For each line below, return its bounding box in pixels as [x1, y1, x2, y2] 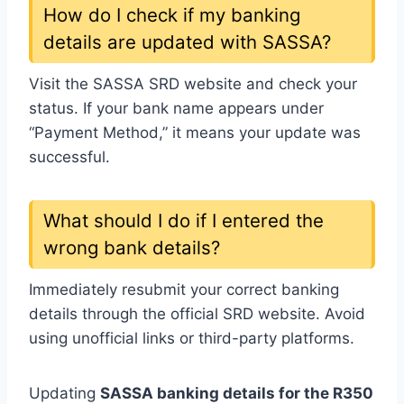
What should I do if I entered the [43, 209, 324, 233]
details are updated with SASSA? [43, 30, 331, 53]
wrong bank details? [43, 236, 220, 260]
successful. [29, 148, 110, 167]
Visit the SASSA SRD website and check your [29, 75, 357, 94]
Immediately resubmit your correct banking [29, 280, 339, 299]
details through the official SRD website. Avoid [29, 305, 365, 324]
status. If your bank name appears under [29, 99, 324, 118]
